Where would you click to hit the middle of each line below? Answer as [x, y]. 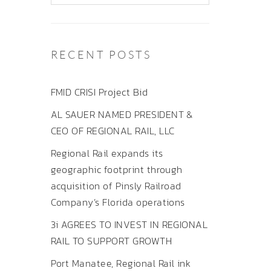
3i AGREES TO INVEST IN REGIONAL [129, 224]
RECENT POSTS [101, 54]
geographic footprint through [116, 169]
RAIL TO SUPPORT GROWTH [111, 241]
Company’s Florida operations [118, 202]
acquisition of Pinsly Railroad [116, 186]
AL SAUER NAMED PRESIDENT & [122, 114]
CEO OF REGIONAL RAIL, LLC [113, 131]
